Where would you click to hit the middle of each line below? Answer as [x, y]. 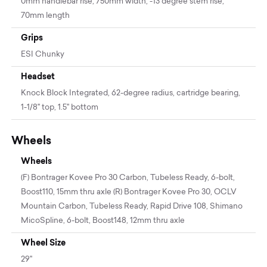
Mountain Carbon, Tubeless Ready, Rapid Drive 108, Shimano [132, 207]
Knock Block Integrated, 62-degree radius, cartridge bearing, [131, 94]
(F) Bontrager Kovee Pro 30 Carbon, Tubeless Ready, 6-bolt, [128, 178]
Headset [38, 77]
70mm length [46, 16]
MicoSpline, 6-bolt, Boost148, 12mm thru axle [103, 221]
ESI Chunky [43, 55]
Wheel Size [44, 243]
